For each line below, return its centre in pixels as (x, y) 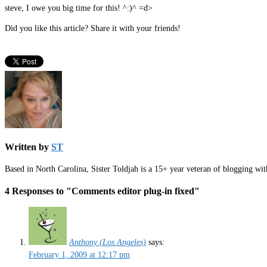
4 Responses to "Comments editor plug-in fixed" (102, 191)
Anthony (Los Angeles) (108, 242)
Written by (28, 147)
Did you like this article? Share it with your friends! (93, 29)
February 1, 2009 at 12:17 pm (79, 254)
